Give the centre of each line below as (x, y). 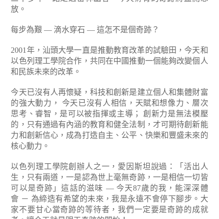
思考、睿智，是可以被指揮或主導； (76, 114)
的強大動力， (35, 103)
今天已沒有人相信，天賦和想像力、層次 (134, 103)
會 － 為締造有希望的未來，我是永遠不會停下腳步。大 (109, 199)
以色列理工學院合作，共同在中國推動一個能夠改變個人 (109, 61)
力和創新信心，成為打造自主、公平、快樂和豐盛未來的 (109, 135)
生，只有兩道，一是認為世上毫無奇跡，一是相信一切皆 (109, 177)
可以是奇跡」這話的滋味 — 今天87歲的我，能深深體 (109, 188)
